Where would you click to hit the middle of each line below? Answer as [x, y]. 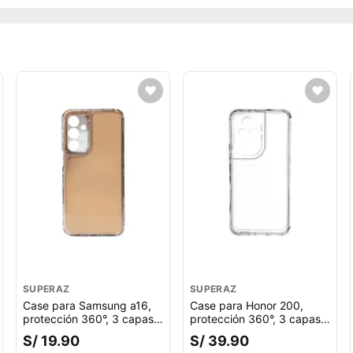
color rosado [55, 332]
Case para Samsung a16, [87, 305]
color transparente [237, 332]
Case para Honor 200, [247, 305]
